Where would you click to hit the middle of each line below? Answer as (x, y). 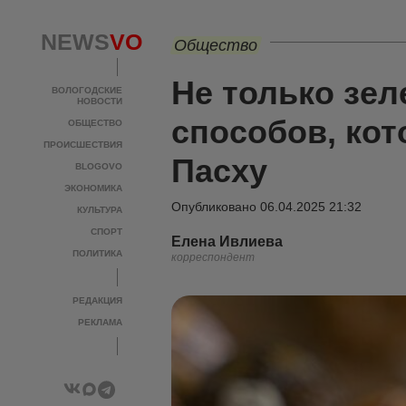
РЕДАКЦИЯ (97, 300)
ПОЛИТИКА (97, 253)
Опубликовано (216, 207)
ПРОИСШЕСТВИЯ (83, 145)
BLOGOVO (99, 166)
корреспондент (213, 257)
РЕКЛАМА (100, 322)
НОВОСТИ (100, 101)
